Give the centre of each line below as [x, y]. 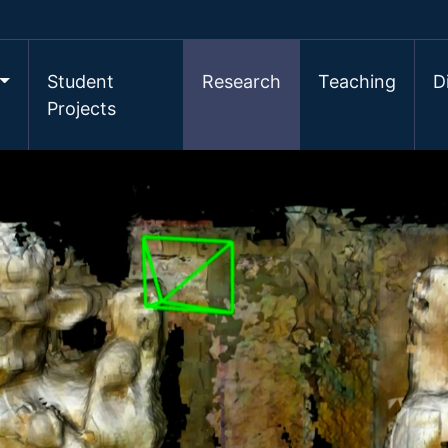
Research [242, 81]
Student [81, 81]
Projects [82, 108]
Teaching [357, 81]
